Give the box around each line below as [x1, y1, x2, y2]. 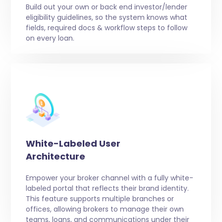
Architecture [25, 150, 85, 163]
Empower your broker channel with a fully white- [25, 173, 193, 183]
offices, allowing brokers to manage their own [25, 204, 184, 215]
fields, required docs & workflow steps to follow [25, 23, 187, 33]
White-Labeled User [25, 137, 120, 150]
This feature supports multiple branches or [25, 194, 174, 204]
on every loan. [25, 33, 74, 44]
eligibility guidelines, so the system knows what [25, 12, 187, 23]
